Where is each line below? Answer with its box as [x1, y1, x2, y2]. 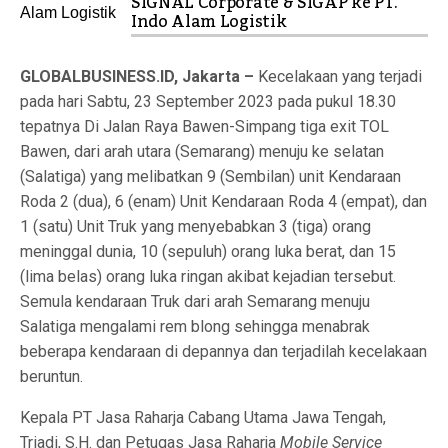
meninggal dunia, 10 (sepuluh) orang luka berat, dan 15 [20, 242, 396, 261]
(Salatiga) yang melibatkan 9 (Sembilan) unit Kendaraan [20, 167, 401, 186]
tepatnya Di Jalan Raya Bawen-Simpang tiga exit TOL [20, 117, 389, 136]
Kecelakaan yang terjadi [258, 67, 422, 86]
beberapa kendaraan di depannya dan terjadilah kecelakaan [20, 342, 427, 361]
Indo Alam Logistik [131, 6, 287, 38]
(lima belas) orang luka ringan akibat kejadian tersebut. [20, 267, 396, 286]
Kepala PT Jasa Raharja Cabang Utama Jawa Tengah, [20, 408, 386, 427]
